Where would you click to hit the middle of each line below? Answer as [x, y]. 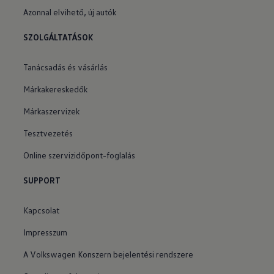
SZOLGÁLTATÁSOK [59, 37]
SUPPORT [42, 180]
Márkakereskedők [56, 89]
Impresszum [46, 232]
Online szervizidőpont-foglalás [80, 155]
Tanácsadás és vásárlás [66, 67]
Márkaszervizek [52, 111]
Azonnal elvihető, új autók [70, 12]
